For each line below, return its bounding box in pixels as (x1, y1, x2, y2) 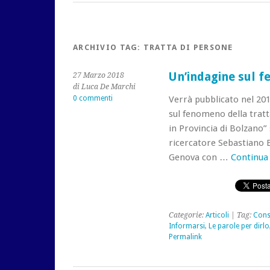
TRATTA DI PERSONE (143, 43, 233, 52)
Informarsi (168, 222, 205, 230)
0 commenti (73, 94, 113, 102)
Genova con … (168, 152, 231, 163)
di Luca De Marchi (73, 83, 136, 91)
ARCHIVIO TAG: (73, 43, 143, 52)
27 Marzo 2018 (73, 71, 124, 80)
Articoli (205, 211, 229, 219)
